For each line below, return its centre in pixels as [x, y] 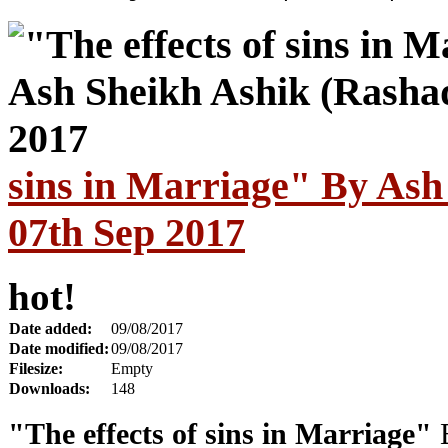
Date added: [50, 329]
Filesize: [36, 369]
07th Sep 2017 [126, 232]
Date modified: [59, 349]
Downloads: [49, 389]
